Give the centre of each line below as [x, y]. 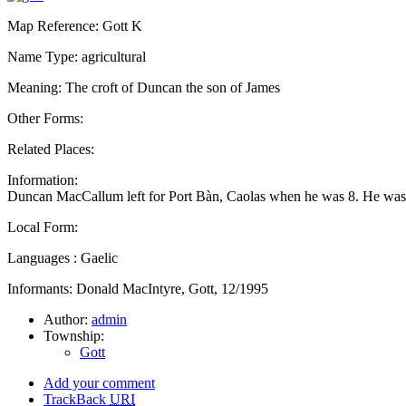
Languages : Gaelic [63, 257]
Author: [68, 319]
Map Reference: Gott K [75, 25]
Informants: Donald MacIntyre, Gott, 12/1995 [138, 288]
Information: [43, 179]
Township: [74, 335]
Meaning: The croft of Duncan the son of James [144, 87]
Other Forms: [45, 118]
